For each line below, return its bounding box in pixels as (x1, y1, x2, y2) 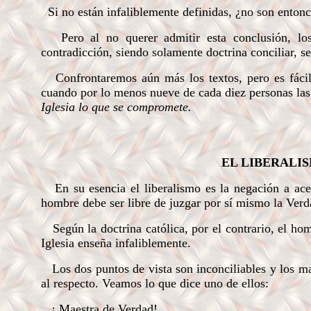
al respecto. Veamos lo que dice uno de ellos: (40, 276, 269, 290)
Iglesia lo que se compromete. (40, 100, 192, 114)
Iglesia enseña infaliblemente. (40, 236, 191, 250)
